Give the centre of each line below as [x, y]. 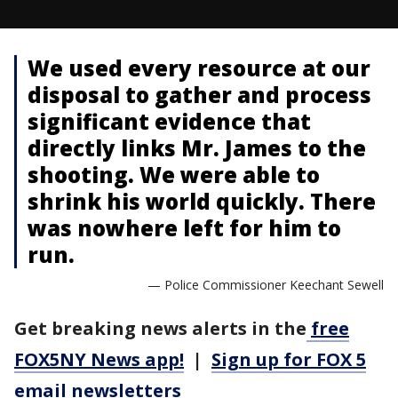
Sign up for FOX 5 [289, 359]
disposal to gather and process [199, 95]
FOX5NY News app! [99, 359]
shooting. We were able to [174, 175]
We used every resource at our [199, 68]
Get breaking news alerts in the [160, 328]
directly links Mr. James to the [197, 148]
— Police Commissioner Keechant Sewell [266, 285]
